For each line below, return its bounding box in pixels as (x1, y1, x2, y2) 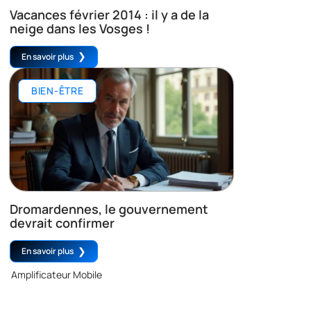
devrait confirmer (10, 215, 115, 232)
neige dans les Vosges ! (10, 19, 150, 37)
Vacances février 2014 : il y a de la (10, 6, 209, 23)
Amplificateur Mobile (11, 268, 102, 282)
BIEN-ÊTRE (31, 83, 84, 97)
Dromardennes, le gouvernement (10, 201, 208, 218)
